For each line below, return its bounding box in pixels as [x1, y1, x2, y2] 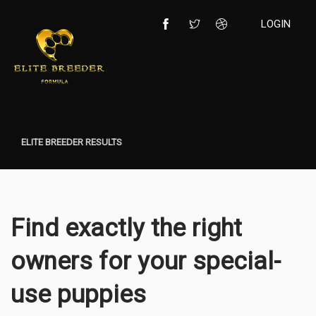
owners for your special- [11, 246, 281, 276]
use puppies [11, 279, 146, 309]
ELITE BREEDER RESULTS [21, 136, 122, 147]
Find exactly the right [11, 213, 242, 243]
